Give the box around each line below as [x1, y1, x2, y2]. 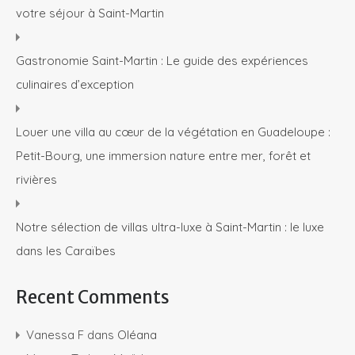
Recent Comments [16, 286, 170, 309]
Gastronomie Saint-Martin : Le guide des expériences [16, 53, 308, 69]
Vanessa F [26, 327, 84, 343]
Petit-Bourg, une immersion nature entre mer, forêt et [16, 148, 311, 164]
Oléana [117, 327, 157, 343]
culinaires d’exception [16, 77, 134, 93]
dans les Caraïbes [16, 243, 116, 259]
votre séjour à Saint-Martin [16, 6, 164, 21]
